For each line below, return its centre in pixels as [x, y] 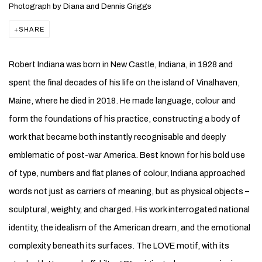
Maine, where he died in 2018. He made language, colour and [122, 101]
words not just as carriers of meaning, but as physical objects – [129, 191]
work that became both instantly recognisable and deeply [117, 137]
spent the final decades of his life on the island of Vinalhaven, [124, 82]
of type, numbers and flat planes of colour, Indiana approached [127, 173]
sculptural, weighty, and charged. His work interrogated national [129, 209]
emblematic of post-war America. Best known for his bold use [127, 155]
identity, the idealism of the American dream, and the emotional [130, 227]
